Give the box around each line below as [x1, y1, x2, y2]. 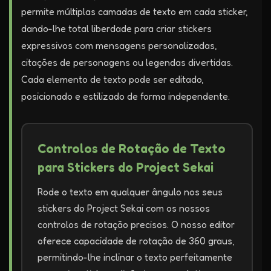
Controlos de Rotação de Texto [38, 141, 226, 156]
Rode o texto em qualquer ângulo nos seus [38, 186, 223, 198]
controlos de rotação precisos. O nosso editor [38, 218, 235, 230]
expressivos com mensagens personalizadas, [21, 39, 217, 51]
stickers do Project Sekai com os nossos [38, 202, 210, 214]
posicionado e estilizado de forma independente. [21, 90, 230, 102]
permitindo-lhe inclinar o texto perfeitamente [38, 251, 232, 263]
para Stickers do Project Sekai [38, 160, 214, 175]
